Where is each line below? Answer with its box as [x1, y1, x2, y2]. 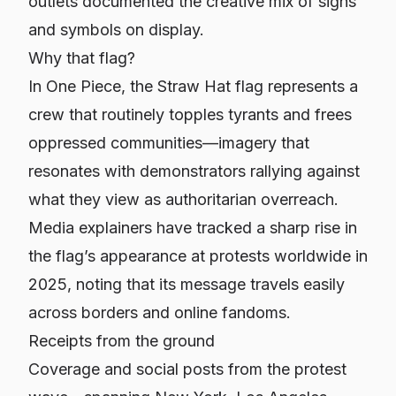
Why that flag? [28, 49, 135, 67]
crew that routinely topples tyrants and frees [28, 105, 352, 124]
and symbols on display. [28, 20, 204, 39]
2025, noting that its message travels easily [28, 275, 345, 293]
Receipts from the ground [28, 331, 215, 350]
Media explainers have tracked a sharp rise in [28, 218, 357, 237]
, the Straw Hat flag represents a [121, 77, 358, 95]
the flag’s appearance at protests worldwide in [28, 247, 368, 265]
